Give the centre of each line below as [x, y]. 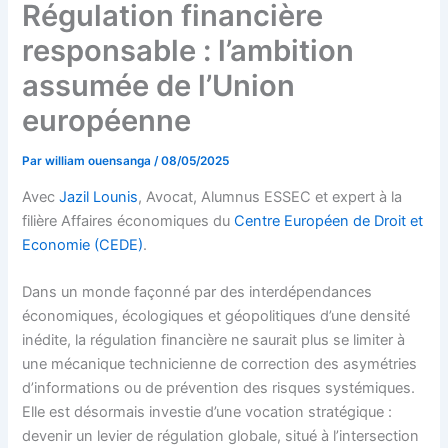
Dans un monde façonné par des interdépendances [197, 292]
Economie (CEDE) [83, 244]
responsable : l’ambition [188, 51]
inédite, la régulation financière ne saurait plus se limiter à [214, 340]
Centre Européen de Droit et [329, 220]
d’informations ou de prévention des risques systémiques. [219, 388]
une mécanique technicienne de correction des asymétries [220, 364]
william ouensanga [100, 161]
